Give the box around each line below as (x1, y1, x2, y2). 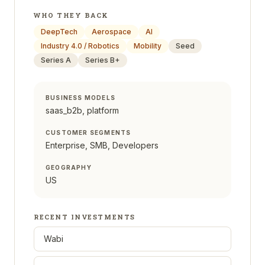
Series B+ (85, 56, 120, 64)
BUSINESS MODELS (46, 94, 115, 101)
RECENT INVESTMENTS (34, 212, 135, 221)
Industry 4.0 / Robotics (41, 41, 119, 50)
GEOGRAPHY (46, 164, 92, 171)
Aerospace (92, 27, 131, 36)
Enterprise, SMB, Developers (46, 140, 159, 150)
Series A (41, 56, 71, 64)
